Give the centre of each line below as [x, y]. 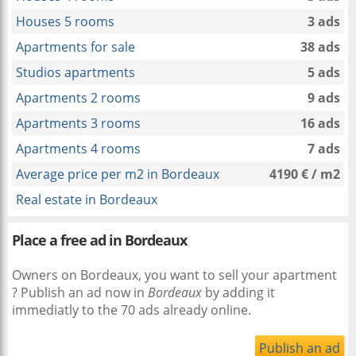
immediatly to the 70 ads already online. [132, 310]
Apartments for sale [75, 47]
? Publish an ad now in [80, 292]
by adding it [238, 292]
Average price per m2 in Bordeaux [118, 174]
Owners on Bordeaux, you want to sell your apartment [174, 275]
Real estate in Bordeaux [87, 199]
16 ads [320, 123]
